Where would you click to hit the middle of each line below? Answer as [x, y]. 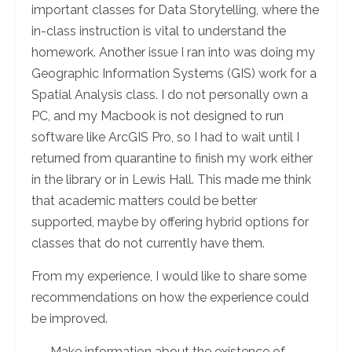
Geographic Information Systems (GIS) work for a [174, 73]
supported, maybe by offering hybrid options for [170, 222]
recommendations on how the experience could [170, 297]
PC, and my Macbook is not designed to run [158, 115]
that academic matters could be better [144, 200]
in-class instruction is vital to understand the [159, 31]
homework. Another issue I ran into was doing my [173, 52]
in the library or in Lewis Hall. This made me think [171, 179]
